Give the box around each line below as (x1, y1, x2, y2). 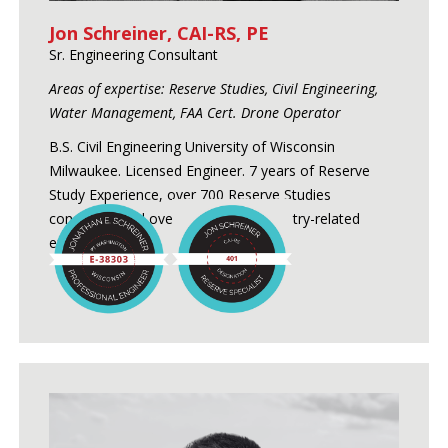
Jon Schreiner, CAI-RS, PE (48, 20, 269, 45)
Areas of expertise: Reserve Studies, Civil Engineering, (48, 78, 378, 98)
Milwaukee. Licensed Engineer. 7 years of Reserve (48, 160, 370, 180)
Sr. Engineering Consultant (48, 44, 218, 64)
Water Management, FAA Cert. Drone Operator (48, 102, 341, 122)
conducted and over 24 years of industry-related (48, 208, 360, 228)
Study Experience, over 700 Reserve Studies (48, 184, 331, 204)
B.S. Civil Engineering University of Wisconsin (48, 136, 335, 156)
